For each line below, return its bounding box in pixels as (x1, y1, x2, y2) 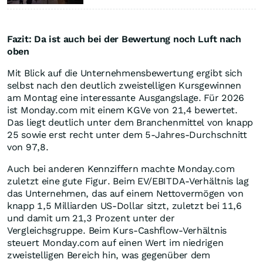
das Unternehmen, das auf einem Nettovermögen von (7, 188, 244, 200)
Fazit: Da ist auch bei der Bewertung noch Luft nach (7, 33, 241, 45)
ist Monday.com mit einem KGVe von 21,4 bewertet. (7, 104, 238, 116)
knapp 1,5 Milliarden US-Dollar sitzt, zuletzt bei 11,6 (7, 200, 242, 212)
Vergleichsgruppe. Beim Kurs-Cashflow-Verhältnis (7, 225, 227, 237)
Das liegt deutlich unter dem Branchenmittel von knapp (7, 117, 254, 129)
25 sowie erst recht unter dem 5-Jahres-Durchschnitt (7, 129, 247, 141)
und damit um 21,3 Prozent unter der (7, 213, 175, 224)
